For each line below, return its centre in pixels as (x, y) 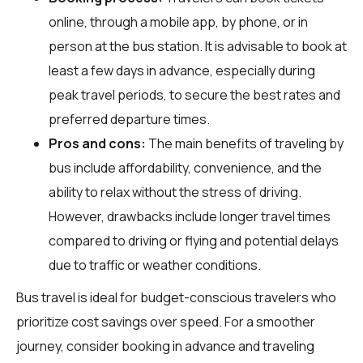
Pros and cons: (97, 143)
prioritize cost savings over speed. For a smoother (166, 321)
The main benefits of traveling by (245, 143)
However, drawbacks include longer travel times (190, 216)
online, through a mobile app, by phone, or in (178, 21)
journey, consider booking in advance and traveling (165, 346)
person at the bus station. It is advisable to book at (198, 46)
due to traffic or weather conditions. (155, 265)
